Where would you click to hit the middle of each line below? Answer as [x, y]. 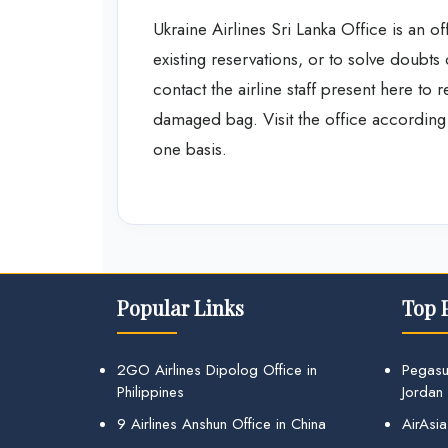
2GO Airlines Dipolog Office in [217, 370]
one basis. [190, 148]
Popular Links [180, 308]
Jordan [422, 392]
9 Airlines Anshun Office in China [221, 424]
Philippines [150, 392]
